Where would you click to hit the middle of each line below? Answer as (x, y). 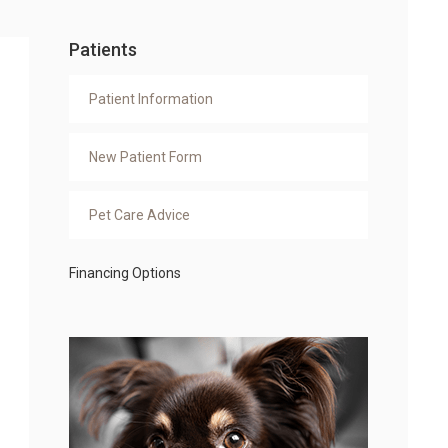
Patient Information (150, 99)
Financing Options (124, 273)
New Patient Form (145, 157)
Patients (102, 49)
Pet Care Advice (139, 215)
